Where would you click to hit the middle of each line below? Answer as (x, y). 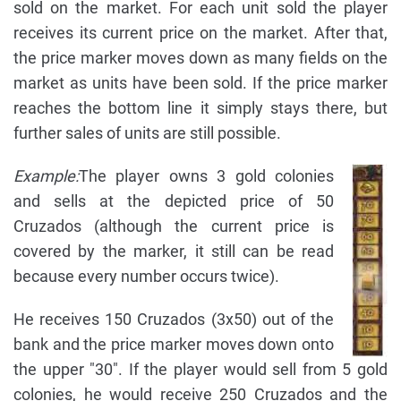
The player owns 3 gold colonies (206, 176)
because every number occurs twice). (146, 277)
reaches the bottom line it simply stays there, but (200, 108)
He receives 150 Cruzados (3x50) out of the (174, 320)
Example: (46, 176)
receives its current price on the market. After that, (200, 33)
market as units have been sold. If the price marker (200, 83)
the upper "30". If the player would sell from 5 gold (200, 370)
